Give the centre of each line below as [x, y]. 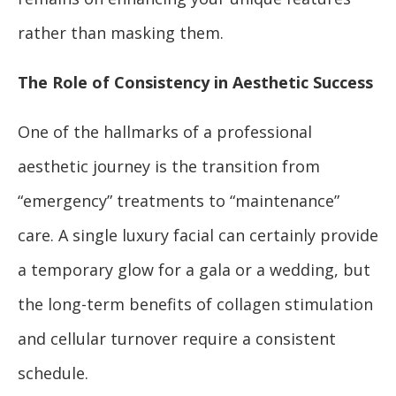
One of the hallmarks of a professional [165, 132]
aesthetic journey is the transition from [169, 167]
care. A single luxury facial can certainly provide [198, 236]
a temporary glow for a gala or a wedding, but [194, 270]
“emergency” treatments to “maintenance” [179, 201]
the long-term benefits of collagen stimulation [195, 305]
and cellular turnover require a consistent [177, 339]
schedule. [53, 373]
